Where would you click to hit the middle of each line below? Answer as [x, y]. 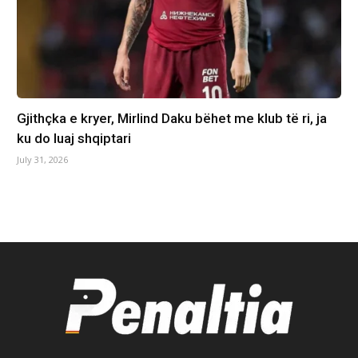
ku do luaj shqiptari [74, 138]
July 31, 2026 [42, 159]
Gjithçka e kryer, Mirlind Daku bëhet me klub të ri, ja [171, 118]
